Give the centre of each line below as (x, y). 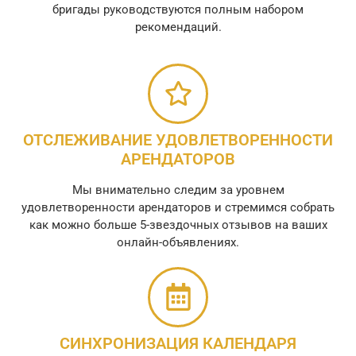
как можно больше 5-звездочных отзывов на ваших (178, 224)
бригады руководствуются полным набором (178, 9)
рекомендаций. (178, 27)
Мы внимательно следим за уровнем (178, 190)
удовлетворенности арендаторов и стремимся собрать (178, 207)
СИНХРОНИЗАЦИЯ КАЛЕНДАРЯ (178, 343)
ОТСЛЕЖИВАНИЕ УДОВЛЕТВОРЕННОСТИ (178, 139)
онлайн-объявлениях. (178, 242)
